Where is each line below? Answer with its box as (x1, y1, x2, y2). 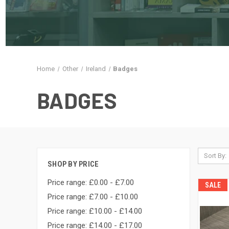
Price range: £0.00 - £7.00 (48, 177, 134, 187)
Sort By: (203, 152, 226, 159)
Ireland (85, 65, 106, 73)
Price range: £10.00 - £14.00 (48, 206, 142, 216)
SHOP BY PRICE (48, 159, 99, 169)
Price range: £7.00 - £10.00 (48, 192, 138, 201)
